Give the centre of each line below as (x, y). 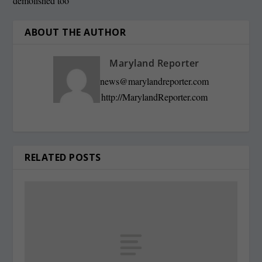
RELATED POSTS (63, 157)
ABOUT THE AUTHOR (75, 32)
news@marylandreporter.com (154, 81)
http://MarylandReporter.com (154, 97)
